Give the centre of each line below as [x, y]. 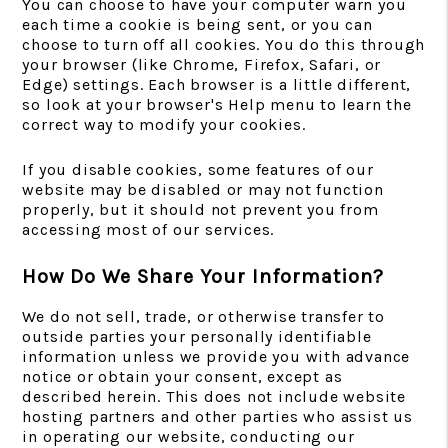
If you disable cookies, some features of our [198, 169]
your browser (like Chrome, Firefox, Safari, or [202, 64]
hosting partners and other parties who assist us [217, 416]
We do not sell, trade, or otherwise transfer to [203, 316]
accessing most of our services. [148, 229]
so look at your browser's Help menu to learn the [217, 104]
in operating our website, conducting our [188, 436]
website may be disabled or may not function [203, 189]
